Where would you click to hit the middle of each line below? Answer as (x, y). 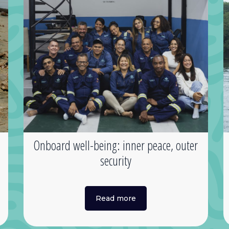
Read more (116, 198)
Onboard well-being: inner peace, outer (116, 145)
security (116, 160)
